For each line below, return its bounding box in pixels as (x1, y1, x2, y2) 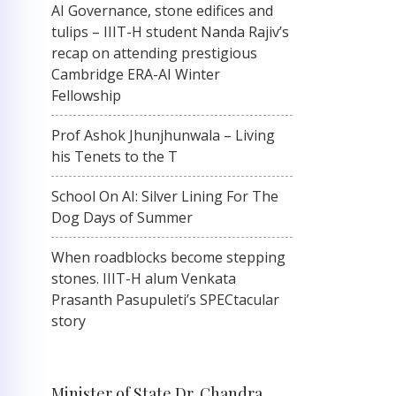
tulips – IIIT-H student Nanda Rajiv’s (51, 22, 289, 42)
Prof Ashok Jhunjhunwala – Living (51, 126, 275, 145)
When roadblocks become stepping (51, 247, 286, 267)
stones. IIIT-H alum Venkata (51, 269, 236, 288)
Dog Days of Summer (51, 208, 193, 227)
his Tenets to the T (51, 147, 178, 166)
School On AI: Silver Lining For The (51, 187, 278, 206)
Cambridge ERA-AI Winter (51, 65, 220, 84)
